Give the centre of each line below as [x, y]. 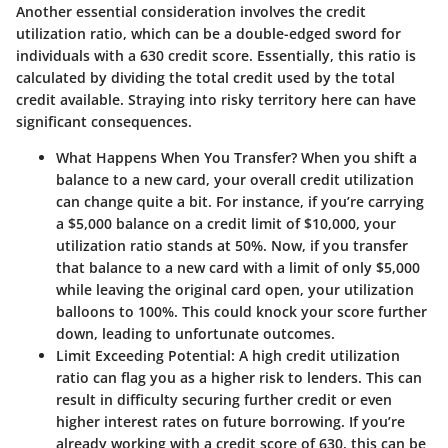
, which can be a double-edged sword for [262, 34]
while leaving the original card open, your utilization [235, 290]
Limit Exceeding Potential [143, 356]
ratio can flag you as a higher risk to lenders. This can [239, 378]
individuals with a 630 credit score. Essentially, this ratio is [216, 56]
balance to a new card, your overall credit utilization [235, 180]
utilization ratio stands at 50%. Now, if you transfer [232, 246]
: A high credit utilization [315, 356]
